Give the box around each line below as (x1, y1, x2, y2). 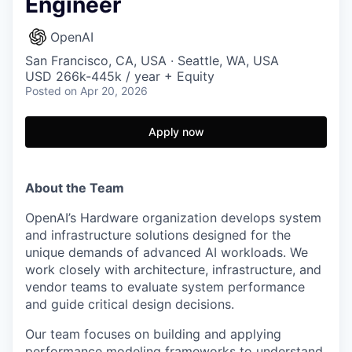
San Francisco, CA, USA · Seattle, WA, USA (25, 53, 279, 68)
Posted (25, 84, 61, 97)
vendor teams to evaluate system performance (25, 279, 305, 295)
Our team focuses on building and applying (25, 326, 281, 342)
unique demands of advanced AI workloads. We (25, 244, 308, 260)
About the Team (25, 180, 124, 196)
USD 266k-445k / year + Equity (25, 68, 214, 84)
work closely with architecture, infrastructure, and (25, 262, 321, 277)
